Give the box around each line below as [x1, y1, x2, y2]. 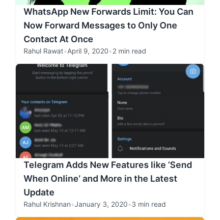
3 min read [132, 200, 166, 208]
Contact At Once [24, 34, 93, 44]
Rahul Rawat [24, 47, 63, 55]
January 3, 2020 [75, 200, 128, 208]
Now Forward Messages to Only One [24, 20, 177, 30]
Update [24, 187, 55, 197]
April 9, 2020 [67, 47, 109, 55]
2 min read [112, 47, 146, 55]
